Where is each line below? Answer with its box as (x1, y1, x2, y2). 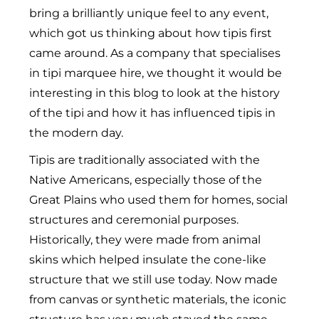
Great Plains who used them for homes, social (29, 192, 288, 206)
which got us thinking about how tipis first (29, 26, 273, 40)
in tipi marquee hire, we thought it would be (29, 66, 283, 80)
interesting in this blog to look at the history (29, 85, 281, 100)
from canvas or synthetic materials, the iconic (29, 292, 287, 306)
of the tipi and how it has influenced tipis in (29, 105, 276, 120)
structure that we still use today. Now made (29, 272, 278, 286)
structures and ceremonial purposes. (29, 212, 239, 226)
